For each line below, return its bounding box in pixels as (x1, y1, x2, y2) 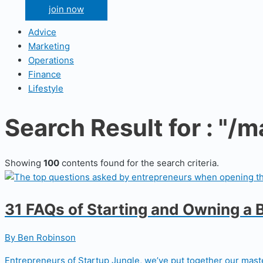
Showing (5, 157, 43, 168)
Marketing (28, 41, 70, 52)
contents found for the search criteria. (59, 157, 219, 168)
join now (49, 4, 84, 15)
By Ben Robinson (5, 231, 76, 243)
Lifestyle (28, 83, 63, 94)
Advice (28, 26, 56, 38)
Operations (28, 55, 74, 66)
